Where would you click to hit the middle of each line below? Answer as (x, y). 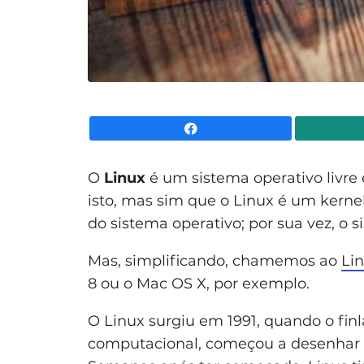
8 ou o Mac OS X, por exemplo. (199, 283)
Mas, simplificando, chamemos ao (214, 260)
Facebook (321, 128)
